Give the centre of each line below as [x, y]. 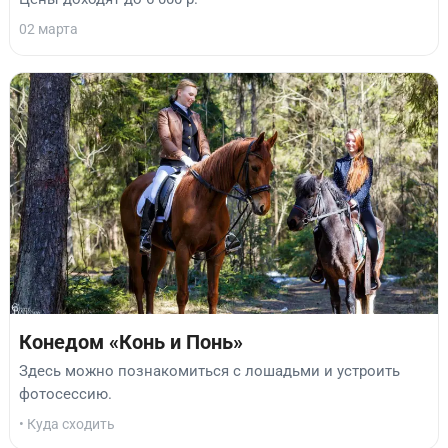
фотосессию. [65, 393]
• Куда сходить [67, 423]
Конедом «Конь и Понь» [131, 343]
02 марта [48, 29]
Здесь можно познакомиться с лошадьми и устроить [209, 370]
